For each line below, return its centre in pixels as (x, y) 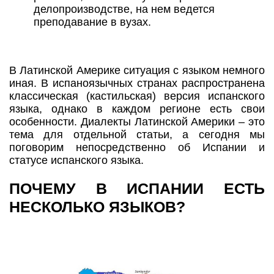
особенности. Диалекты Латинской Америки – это (137, 122)
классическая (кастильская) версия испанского (137, 96)
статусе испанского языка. (76, 161)
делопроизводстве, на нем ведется (124, 9)
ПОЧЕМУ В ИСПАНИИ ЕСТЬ (137, 189)
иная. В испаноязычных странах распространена (137, 83)
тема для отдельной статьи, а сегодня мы (137, 135)
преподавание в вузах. (92, 22)
